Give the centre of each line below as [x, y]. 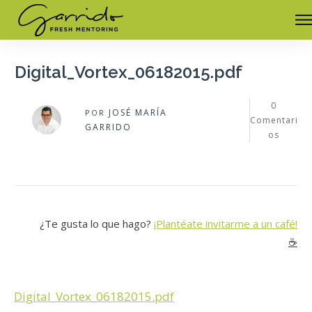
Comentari [274, 120]
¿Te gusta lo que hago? [97, 223]
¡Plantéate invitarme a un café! [226, 223]
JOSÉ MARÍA [138, 113]
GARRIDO [108, 127]
